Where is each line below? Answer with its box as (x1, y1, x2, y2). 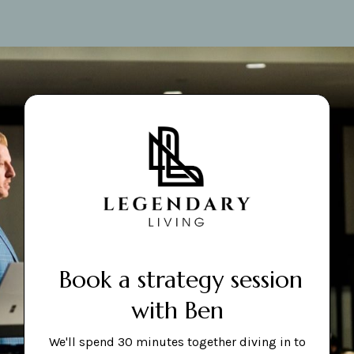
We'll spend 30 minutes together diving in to (48, 334, 306, 350)
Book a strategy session (51, 265, 303, 295)
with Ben (130, 296, 224, 326)
